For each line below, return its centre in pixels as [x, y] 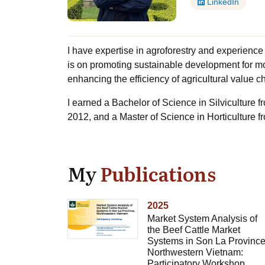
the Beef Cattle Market [193, 230]
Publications [158, 173]
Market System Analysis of [202, 219]
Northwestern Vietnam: [195, 252]
